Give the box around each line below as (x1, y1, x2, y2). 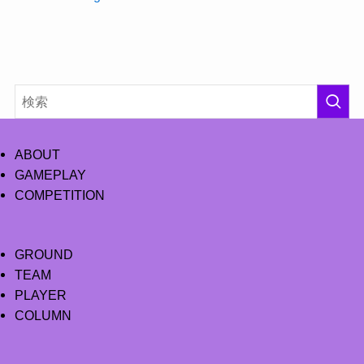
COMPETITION (14, 187, 105, 202)
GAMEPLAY (14, 167, 86, 182)
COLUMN (14, 308, 71, 323)
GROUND (14, 247, 73, 262)
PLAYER (14, 288, 67, 303)
